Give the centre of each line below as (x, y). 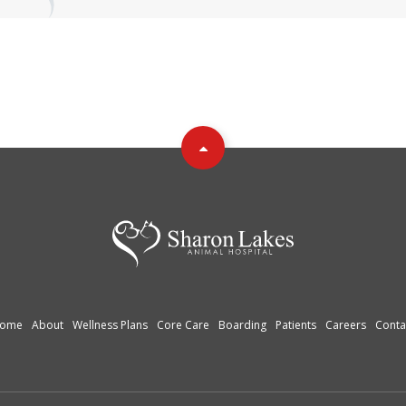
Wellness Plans (110, 325)
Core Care (183, 325)
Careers (346, 325)
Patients (296, 325)
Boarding (242, 325)
